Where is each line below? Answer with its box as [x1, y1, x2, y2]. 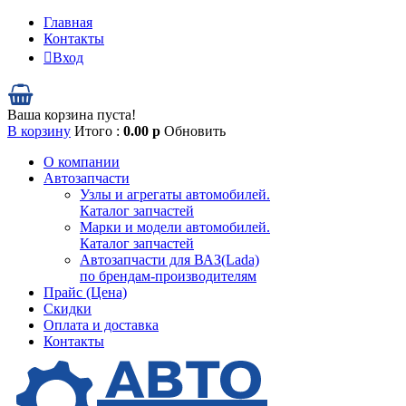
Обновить [164, 123, 226, 139]
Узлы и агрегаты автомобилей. [80, 187, 270, 202]
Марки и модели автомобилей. [80, 219, 270, 235]
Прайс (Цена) [43, 285, 127, 300]
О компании [43, 154, 120, 169]
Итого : [74, 123, 123, 139]
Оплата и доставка [43, 317, 159, 333]
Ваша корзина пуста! [7, 107, 136, 122]
